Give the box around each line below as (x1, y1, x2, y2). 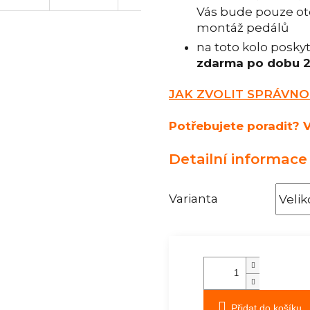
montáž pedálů (197, 21, 289, 35)
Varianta (169, 191, 218, 206)
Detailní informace (169, 149, 307, 167)
